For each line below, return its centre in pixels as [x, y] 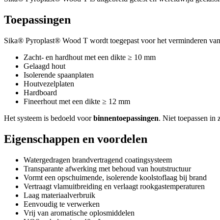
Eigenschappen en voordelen [76, 139]
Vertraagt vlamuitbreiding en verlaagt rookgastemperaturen [114, 187]
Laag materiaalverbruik [59, 195]
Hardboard [40, 93]
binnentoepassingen [126, 118]
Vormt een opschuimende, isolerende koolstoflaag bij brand [115, 178]
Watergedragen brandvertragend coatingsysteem [98, 160]
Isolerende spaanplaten [59, 75]
